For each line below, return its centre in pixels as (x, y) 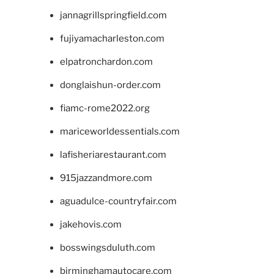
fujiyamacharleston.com (112, 38)
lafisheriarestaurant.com (113, 154)
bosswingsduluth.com (107, 247)
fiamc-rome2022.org (105, 108)
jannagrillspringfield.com (113, 15)
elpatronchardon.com (106, 61)
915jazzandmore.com (106, 178)
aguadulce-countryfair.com (118, 201)
